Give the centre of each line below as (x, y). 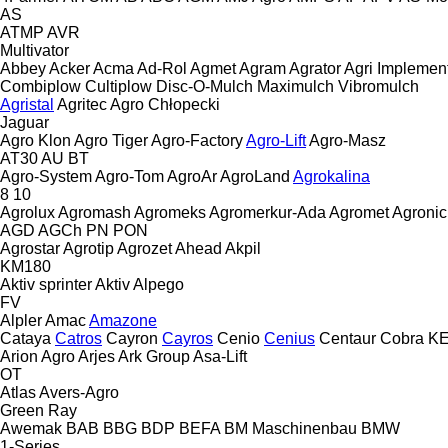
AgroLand (255, 176)
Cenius (289, 338)
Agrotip (88, 248)
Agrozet (144, 248)
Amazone (123, 320)
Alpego (158, 284)
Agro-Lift (276, 140)
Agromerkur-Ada (267, 212)
